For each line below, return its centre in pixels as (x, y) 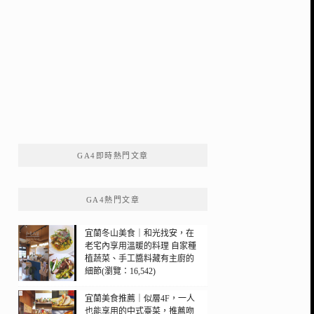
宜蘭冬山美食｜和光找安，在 (139, 233)
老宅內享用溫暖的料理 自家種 (141, 246)
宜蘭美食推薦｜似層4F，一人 (140, 298)
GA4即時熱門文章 (113, 155)
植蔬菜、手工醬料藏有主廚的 (139, 258)
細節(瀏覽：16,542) (120, 271)
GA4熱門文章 (113, 199)
